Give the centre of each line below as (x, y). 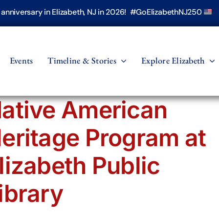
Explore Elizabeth (173, 60)
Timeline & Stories (82, 60)
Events (21, 60)
